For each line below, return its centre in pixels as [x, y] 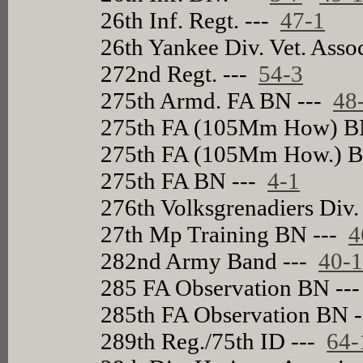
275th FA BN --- [184, 180]
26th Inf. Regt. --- [191, 20]
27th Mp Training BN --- [225, 234]
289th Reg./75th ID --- [214, 341]
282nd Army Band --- [210, 261]
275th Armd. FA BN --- [217, 100]
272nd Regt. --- [180, 73]
